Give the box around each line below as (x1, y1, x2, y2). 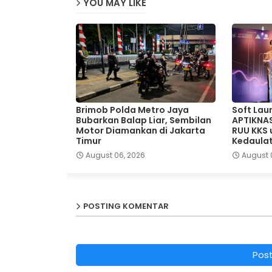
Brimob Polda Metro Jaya (75, 103, 189, 116)
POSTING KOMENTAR (83, 200, 169, 212)
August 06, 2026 (85, 149, 145, 160)
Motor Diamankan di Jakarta (75, 124, 205, 137)
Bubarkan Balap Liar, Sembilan (75, 114, 211, 126)
